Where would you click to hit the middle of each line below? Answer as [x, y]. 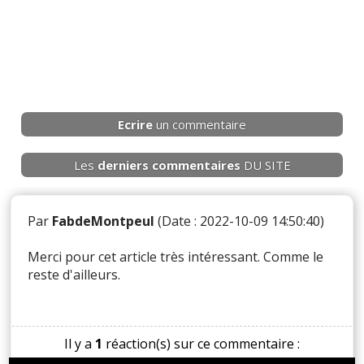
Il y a [79, 343]
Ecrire [135, 124]
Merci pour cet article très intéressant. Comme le [176, 256]
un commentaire [199, 124]
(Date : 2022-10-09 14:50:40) [240, 221]
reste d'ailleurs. [74, 274]
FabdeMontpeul [104, 221]
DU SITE [265, 165]
